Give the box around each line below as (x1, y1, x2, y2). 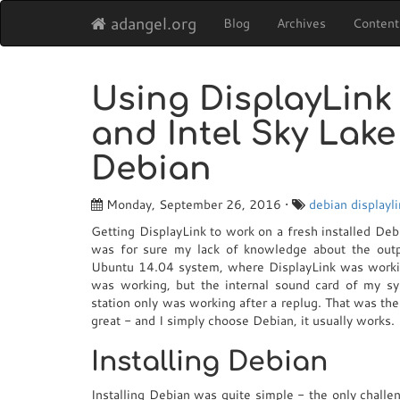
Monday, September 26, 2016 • (103, 196, 292, 213)
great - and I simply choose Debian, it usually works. (91, 312, 395, 329)
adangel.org (106, 12, 196, 35)
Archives (277, 14, 326, 32)
